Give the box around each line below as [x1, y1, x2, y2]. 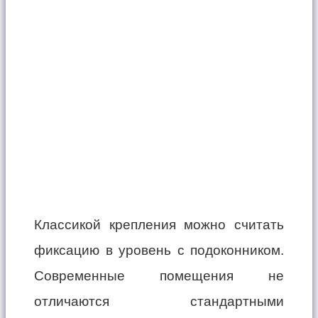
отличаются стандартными [34, 294, 284, 309]
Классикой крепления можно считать [34, 217, 284, 233]
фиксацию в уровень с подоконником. [34, 243, 284, 258]
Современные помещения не [34, 268, 284, 284]
